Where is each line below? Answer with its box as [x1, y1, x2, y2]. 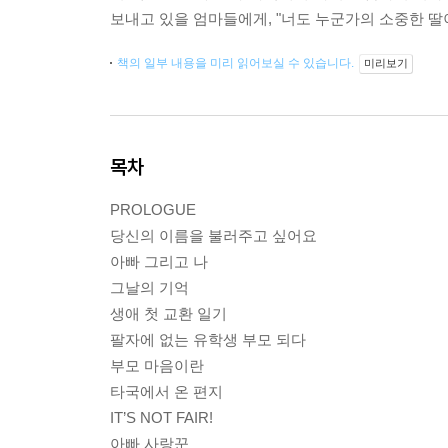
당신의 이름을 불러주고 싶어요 [110, 227, 317, 244]
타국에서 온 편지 [110, 383, 223, 400]
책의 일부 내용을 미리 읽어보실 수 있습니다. [117, 56, 357, 70]
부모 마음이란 [110, 357, 204, 374]
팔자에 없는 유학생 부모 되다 [110, 331, 306, 348]
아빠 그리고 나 [110, 253, 208, 270]
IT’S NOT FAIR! [110, 409, 213, 426]
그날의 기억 [110, 279, 189, 296]
